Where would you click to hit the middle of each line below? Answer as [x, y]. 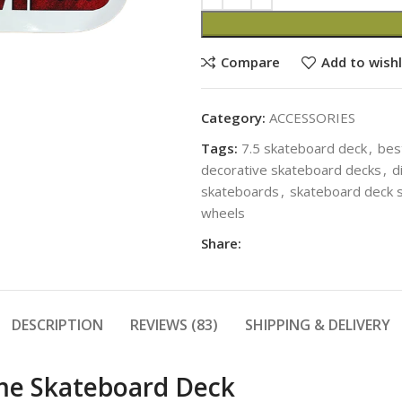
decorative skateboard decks [291, 169]
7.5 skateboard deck [304, 148]
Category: [233, 117]
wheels [223, 212]
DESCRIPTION [57, 324]
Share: [221, 243]
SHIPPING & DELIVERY [318, 324]
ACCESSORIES [312, 117]
